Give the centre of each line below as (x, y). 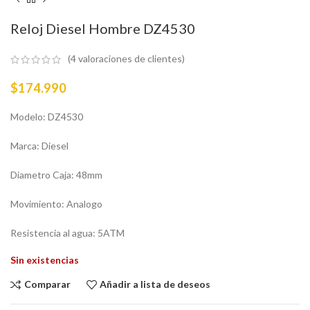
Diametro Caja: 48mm (56, 174)
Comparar (47, 284)
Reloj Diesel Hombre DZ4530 (103, 29)
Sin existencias (45, 259)
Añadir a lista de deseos (155, 284)
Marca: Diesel (39, 145)
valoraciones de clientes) (130, 59)
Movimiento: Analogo (56, 203)
